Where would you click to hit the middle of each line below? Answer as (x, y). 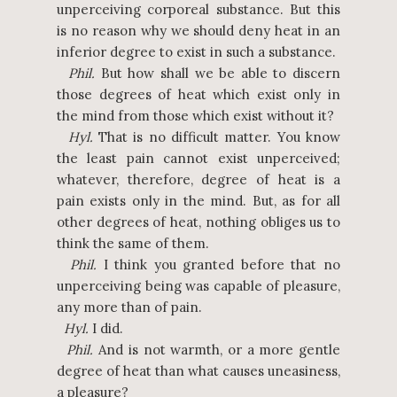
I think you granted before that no (219, 265)
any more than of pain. (129, 307)
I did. (106, 328)
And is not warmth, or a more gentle (217, 350)
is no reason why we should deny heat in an (198, 31)
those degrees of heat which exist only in (198, 94)
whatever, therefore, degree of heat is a (198, 179)
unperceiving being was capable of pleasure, (198, 286)
